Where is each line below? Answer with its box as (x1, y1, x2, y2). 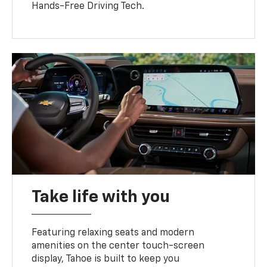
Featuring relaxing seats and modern (32, 228, 195, 238)
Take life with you (32, 188, 170, 206)
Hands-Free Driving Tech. (32, 1, 145, 11)
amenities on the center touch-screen (32, 241, 205, 251)
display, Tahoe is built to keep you (32, 254, 180, 264)
